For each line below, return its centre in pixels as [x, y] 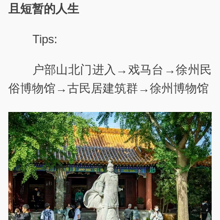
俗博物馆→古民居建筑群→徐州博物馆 [109, 88]
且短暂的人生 [44, 8]
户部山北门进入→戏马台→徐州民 [122, 70]
